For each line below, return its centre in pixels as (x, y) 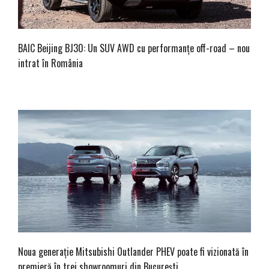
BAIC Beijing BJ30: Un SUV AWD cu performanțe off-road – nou (134, 48)
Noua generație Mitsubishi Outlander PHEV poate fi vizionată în (133, 251)
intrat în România (50, 63)
